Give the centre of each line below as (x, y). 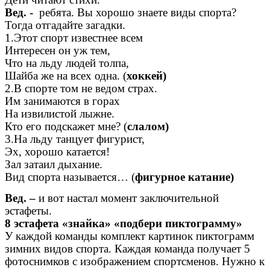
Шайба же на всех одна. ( (66, 75)
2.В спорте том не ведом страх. (81, 88)
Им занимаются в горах (62, 101)
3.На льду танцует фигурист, (75, 139)
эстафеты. (28, 211)
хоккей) (146, 75)
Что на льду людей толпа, (67, 63)
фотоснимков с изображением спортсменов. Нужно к (135, 262)
